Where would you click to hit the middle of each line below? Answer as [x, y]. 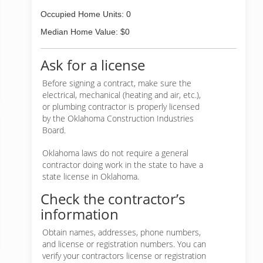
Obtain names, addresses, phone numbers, [122, 232]
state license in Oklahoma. [91, 176]
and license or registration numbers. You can [124, 244]
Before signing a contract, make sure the [117, 83]
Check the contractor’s [113, 199]
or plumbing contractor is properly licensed [121, 107]
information [80, 214]
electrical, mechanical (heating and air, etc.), [122, 95]
